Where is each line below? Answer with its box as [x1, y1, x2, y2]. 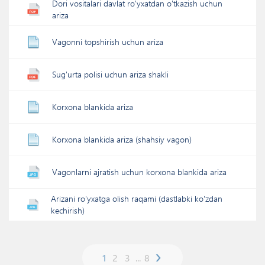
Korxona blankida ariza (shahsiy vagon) [52, 134, 192, 145]
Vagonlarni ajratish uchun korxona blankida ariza [52, 166, 227, 177]
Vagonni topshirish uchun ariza [52, 36, 163, 47]
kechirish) [50, 205, 85, 216]
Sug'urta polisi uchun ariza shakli [52, 69, 169, 80]
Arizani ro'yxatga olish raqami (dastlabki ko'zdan [50, 193, 222, 204]
